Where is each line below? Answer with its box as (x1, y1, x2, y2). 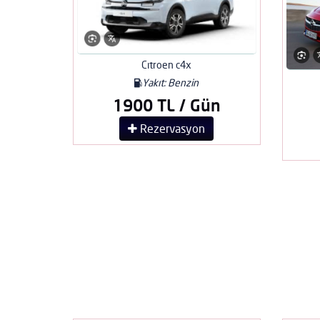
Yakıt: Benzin (142, 76, 199, 89)
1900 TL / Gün (112, 95, 221, 116)
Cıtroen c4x (141, 59, 192, 71)
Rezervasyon (137, 121, 206, 136)
